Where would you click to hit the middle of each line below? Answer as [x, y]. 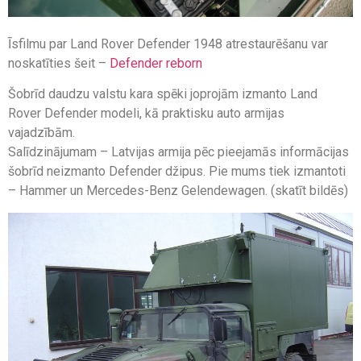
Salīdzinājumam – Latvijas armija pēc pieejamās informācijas [178, 152]
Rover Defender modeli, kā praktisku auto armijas [146, 114]
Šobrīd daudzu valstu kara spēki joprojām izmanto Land [163, 94]
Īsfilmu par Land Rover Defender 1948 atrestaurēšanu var [168, 44]
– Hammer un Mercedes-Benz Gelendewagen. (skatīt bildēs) [178, 191]
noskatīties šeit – [59, 63]
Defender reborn [156, 63]
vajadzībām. [41, 133]
